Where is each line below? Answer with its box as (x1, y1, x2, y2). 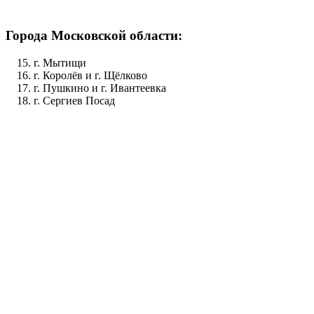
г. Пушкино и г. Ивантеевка (34, 81, 166, 94)
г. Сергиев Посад (34, 94, 115, 107)
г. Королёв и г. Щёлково (34, 69, 147, 81)
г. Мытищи (34, 56, 86, 69)
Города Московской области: (6, 28, 182, 43)
